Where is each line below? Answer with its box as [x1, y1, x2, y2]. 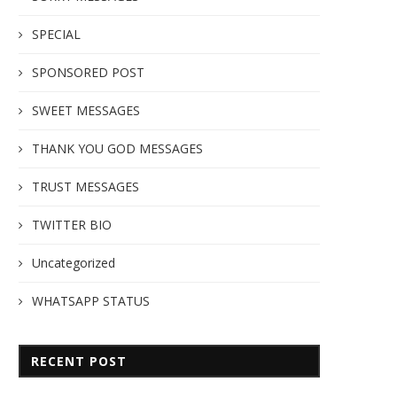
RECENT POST [31, 352, 127, 370]
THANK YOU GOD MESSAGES [32, 139, 203, 157]
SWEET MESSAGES [32, 101, 140, 119]
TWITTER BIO [32, 215, 112, 233]
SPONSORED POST [32, 63, 144, 81]
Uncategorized [32, 253, 115, 271]
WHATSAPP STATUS [32, 292, 150, 309]
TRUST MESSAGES [32, 177, 139, 195]
